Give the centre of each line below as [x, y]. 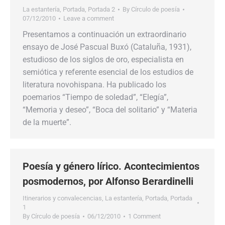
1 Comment [144, 216]
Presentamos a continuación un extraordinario [104, 34]
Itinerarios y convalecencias [62, 198]
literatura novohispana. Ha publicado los [94, 85]
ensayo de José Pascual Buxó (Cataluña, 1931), [107, 47]
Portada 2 [101, 9]
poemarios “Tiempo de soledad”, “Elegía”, [95, 97]
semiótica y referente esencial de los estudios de [108, 72]
